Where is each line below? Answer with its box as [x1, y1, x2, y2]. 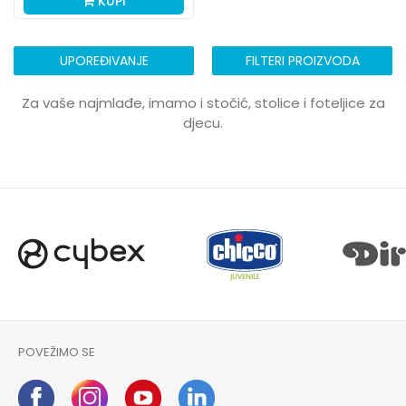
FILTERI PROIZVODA [245, 52, 360, 70]
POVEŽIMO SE [18, 343, 95, 361]
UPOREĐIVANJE [59, 52, 149, 70]
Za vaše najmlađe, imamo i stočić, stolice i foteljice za [21, 93, 385, 112]
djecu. [183, 113, 223, 132]
